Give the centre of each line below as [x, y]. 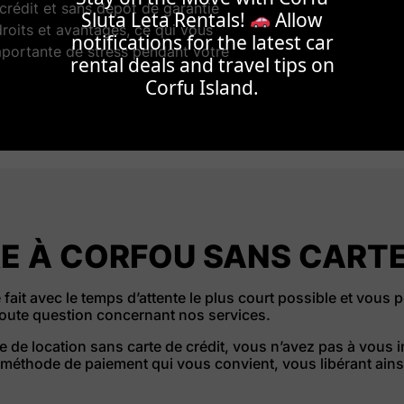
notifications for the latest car [202, 42]
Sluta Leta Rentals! [165, 19]
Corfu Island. [202, 87]
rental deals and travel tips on [202, 64]
